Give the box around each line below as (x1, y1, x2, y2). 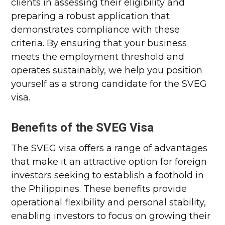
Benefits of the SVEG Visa (11, 121, 154, 135)
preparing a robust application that (11, 11, 170, 22)
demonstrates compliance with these (11, 24, 180, 35)
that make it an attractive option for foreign (11, 156, 207, 167)
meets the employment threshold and (11, 51, 185, 62)
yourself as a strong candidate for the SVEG (11, 78, 207, 89)
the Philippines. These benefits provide (11, 183, 187, 194)
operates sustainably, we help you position (11, 65, 203, 76)
